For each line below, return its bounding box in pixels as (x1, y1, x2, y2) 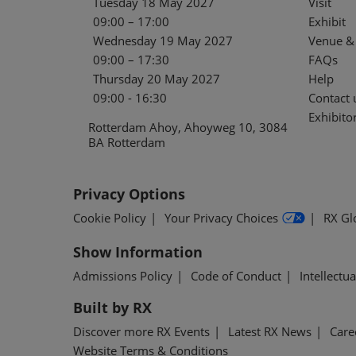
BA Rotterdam (88, 133, 166, 150)
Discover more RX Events (73, 323, 210, 339)
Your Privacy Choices (164, 210, 278, 226)
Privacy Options (73, 184, 185, 203)
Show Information (73, 242, 203, 261)
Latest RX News (228, 323, 311, 339)
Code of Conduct (191, 267, 281, 284)
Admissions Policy (73, 267, 172, 284)
